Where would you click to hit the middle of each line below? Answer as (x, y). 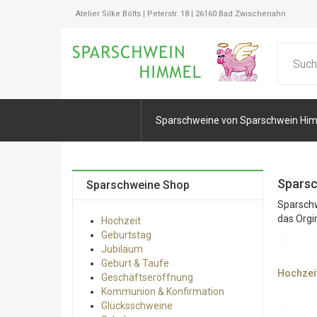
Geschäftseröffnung (147, 277)
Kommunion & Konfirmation (163, 292)
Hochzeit (121, 221)
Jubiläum (122, 249)
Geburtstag (126, 235)
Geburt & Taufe (135, 263)
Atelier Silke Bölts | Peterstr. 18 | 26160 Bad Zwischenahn (181, 14)
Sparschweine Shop (138, 185)
